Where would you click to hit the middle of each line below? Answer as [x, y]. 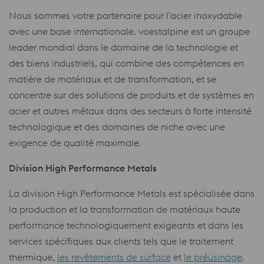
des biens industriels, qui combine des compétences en [126, 63]
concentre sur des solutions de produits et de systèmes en [131, 95]
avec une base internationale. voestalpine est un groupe [129, 31]
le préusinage [213, 257]
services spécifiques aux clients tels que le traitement [121, 241]
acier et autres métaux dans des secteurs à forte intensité [130, 110]
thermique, [33, 257]
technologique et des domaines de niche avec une [117, 126]
